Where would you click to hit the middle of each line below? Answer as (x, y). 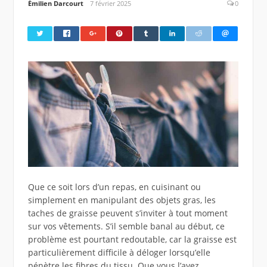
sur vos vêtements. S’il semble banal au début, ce (126, 226)
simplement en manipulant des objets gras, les (122, 200)
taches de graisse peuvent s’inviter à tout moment (128, 213)
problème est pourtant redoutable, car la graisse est (132, 240)
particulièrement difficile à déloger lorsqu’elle (119, 253)
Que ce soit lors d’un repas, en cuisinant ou (114, 187)
